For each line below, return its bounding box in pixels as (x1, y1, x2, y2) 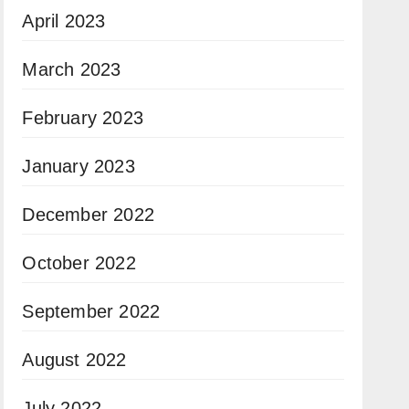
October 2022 (22, 253, 136, 273)
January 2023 (22, 156, 135, 176)
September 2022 (22, 301, 161, 321)
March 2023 (22, 59, 121, 79)
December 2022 (22, 204, 154, 225)
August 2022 (22, 350, 127, 370)
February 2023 (22, 108, 143, 128)
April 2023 (22, 11, 106, 31)
